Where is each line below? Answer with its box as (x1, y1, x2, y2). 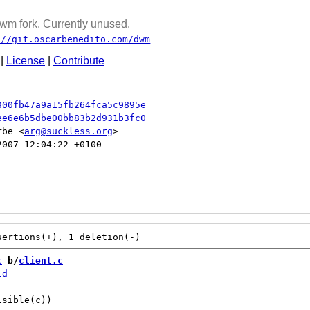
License (6, 55, 45, 66)
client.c (19, 255, 63, 266)
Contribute (53, 55, 104, 66)
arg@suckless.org (24, 126, 113, 136)
